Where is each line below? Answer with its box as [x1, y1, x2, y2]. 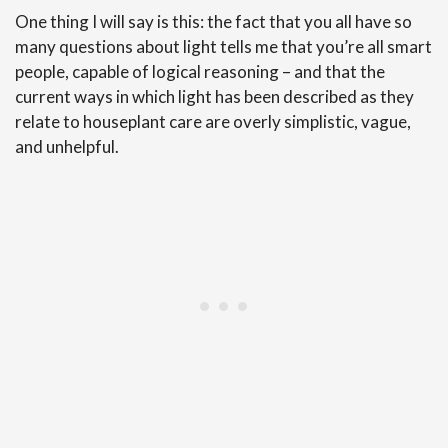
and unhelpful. [15, 136, 119, 157]
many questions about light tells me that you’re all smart [15, 36, 432, 57]
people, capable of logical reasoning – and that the [15, 61, 385, 82]
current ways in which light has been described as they [15, 86, 414, 107]
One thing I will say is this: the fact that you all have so [15, 11, 412, 32]
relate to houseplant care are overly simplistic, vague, [15, 111, 411, 132]
